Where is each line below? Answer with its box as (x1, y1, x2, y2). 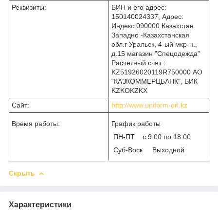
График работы (111, 119, 163, 127)
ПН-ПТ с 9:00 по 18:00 (111, 132, 191, 141)
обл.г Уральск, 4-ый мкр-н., (111, 40, 197, 48)
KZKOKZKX (111, 86, 147, 94)
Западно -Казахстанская (111, 31, 189, 39)
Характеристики (9, 200, 72, 209)
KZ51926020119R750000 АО (111, 68, 202, 76)
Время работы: (12, 119, 60, 127)
